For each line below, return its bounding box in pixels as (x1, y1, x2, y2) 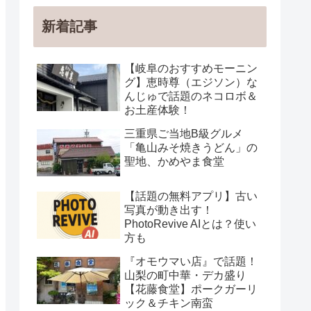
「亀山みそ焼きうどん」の (124, 141, 258, 153)
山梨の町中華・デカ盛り (124, 269, 246, 281)
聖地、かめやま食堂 (124, 155, 224, 167)
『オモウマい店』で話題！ (124, 255, 258, 267)
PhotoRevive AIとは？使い (124, 217, 256, 230)
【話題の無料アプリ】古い (124, 190, 258, 202)
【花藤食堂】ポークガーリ (124, 283, 258, 295)
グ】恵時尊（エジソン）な (124, 76, 258, 88)
